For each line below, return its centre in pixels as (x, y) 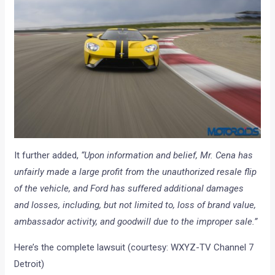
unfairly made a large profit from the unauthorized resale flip (136, 172)
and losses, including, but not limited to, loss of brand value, (135, 205)
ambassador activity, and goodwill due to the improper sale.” (136, 222)
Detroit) (29, 264)
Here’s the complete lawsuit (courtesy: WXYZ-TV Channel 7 (134, 248)
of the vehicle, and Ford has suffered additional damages (129, 189)
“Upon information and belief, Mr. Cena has (167, 156)
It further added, (48, 156)
